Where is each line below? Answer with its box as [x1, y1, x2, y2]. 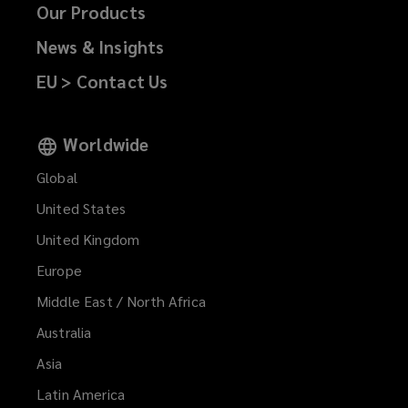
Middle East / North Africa [36, 291, 206, 311]
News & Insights [36, 36, 165, 58]
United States [36, 199, 126, 219]
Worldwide [63, 133, 149, 156]
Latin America [36, 384, 125, 404]
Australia [36, 322, 92, 342]
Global [36, 168, 77, 188]
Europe [36, 260, 82, 280]
